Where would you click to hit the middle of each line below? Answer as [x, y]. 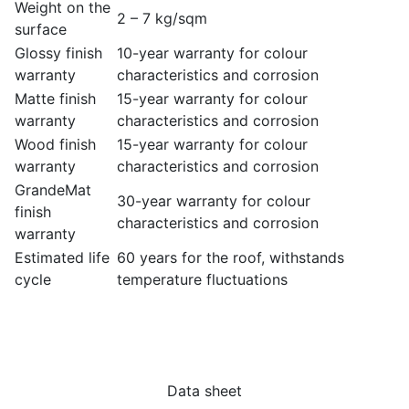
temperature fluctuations [202, 279]
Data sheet [204, 391]
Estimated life [62, 257]
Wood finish [55, 144]
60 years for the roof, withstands [231, 257]
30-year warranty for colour [214, 201]
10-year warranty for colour [212, 53]
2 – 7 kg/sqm [162, 18]
